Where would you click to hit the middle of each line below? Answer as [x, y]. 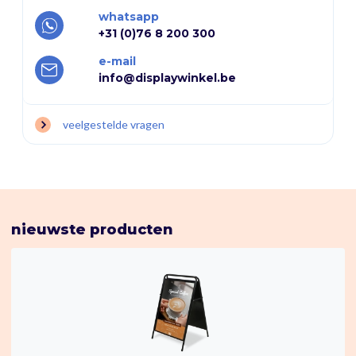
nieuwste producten [92, 230]
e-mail [117, 62]
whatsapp [129, 17]
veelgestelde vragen [114, 125]
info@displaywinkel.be [167, 78]
